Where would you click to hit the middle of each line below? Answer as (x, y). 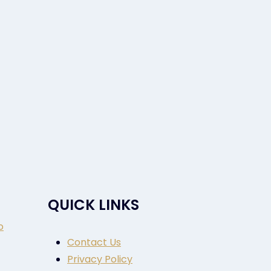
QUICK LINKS (93, 205)
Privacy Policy (100, 260)
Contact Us (94, 243)
